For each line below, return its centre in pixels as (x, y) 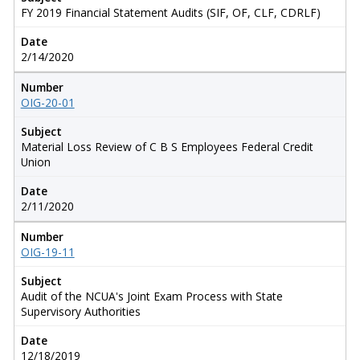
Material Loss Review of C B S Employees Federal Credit (167, 146)
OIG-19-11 (47, 252)
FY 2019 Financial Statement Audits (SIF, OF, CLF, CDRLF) (170, 12)
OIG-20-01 (47, 102)
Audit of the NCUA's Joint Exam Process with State (151, 296)
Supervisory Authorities (80, 311)
